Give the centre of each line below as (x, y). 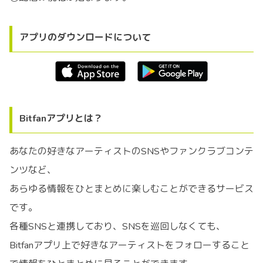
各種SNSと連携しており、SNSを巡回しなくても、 (117, 227)
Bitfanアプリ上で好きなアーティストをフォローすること (129, 246)
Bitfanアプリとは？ (61, 119)
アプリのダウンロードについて (85, 37)
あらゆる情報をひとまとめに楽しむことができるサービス (131, 189)
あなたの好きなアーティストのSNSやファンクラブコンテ (131, 152)
